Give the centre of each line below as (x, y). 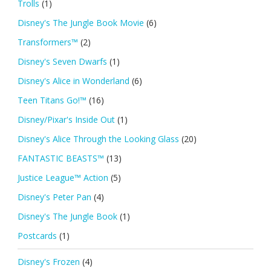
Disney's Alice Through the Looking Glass (98, 139)
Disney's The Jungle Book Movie (80, 23)
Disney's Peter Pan (54, 197)
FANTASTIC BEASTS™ (60, 158)
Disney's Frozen (48, 262)
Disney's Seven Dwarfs (62, 62)
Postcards (37, 236)
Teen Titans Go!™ (52, 100)
